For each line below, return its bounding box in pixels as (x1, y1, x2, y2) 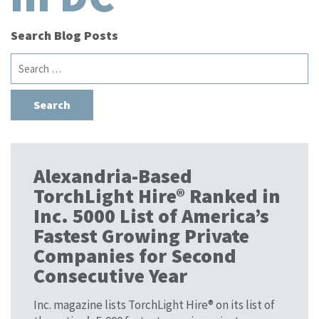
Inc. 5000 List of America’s (33, 202, 269, 229)
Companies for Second (33, 242, 236, 268)
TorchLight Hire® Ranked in (33, 182, 281, 209)
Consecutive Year (33, 262, 187, 288)
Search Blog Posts (11, 26, 118, 43)
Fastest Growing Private (33, 222, 249, 249)
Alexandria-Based (33, 162, 192, 189)
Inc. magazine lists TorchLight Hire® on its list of (33, 296, 275, 313)
